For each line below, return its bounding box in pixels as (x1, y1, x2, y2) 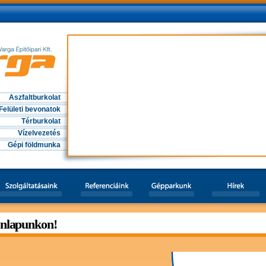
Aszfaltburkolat (9, 93, 61, 102)
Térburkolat (21, 117, 61, 125)
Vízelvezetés (18, 129, 61, 137)
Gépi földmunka (8, 141, 61, 149)
